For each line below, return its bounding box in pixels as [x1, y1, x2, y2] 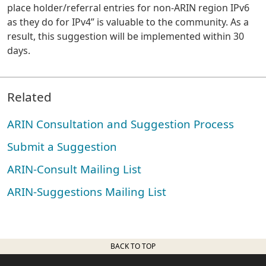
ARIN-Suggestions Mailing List [7, 184, 166, 199]
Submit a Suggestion [7, 139, 117, 154]
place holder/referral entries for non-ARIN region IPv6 [7, 1, 249, 15]
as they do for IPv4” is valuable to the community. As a [7, 15, 249, 29]
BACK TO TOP [110, 241, 156, 252]
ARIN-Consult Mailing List [7, 161, 141, 177]
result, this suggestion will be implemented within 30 [7, 30, 244, 43]
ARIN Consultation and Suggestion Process [7, 116, 234, 132]
